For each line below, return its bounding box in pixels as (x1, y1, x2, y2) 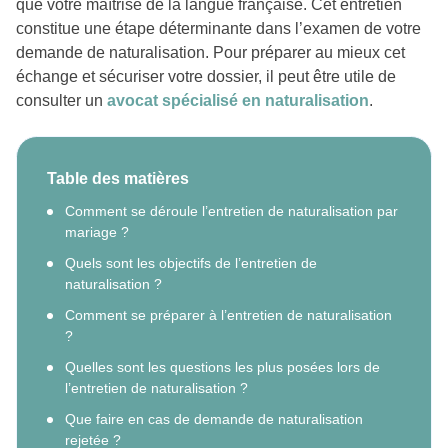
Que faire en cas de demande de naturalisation (65, 410, 363, 427)
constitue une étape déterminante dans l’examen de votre (16, 19, 421, 37)
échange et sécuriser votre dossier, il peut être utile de (16, 67, 396, 85)
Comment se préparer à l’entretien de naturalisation (65, 306, 392, 323)
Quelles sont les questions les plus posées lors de (65, 358, 380, 375)
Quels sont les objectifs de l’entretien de (65, 254, 317, 271)
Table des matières (47, 169, 189, 187)
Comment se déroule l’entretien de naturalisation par (65, 202, 398, 219)
